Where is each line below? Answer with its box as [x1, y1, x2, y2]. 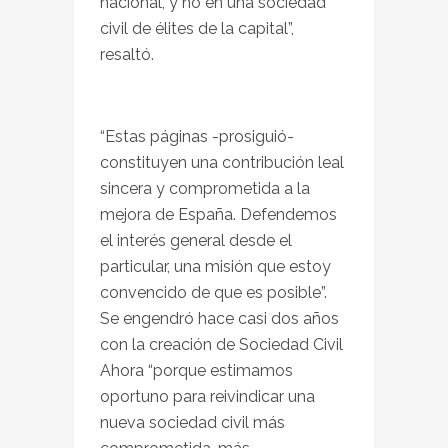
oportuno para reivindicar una [100, 386, 315, 406]
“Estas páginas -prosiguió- [100, 126, 294, 146]
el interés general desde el [100, 230, 292, 250]
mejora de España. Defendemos [100, 204, 337, 224]
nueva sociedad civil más [100, 412, 285, 432]
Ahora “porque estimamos [100, 360, 293, 380]
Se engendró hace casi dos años [100, 308, 339, 328]
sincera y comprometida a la [100, 178, 310, 198]
